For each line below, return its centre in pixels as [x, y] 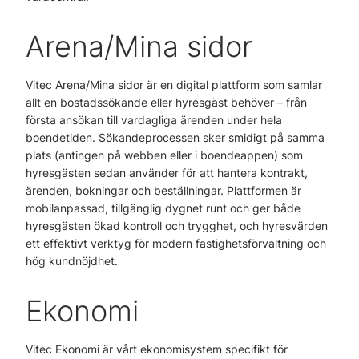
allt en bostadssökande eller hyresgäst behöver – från [166, 102]
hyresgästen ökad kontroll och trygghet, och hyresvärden [177, 226]
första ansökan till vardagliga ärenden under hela [154, 120]
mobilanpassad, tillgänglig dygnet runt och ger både [163, 208]
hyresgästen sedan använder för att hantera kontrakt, [167, 173]
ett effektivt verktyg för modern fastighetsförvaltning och [176, 243]
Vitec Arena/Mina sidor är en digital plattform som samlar [174, 85]
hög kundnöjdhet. [73, 261]
